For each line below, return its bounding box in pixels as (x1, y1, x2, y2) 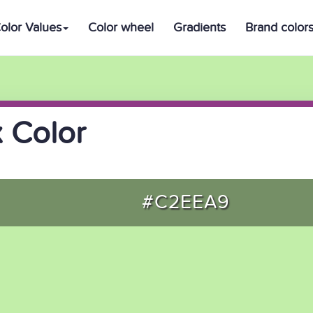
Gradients (173, 20, 226, 35)
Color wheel (88, 20, 154, 35)
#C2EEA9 (141, 191, 230, 214)
